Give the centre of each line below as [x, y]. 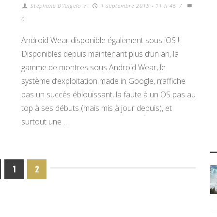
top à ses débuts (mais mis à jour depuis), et [97, 108]
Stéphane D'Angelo [56, 6]
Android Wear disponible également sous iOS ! [100, 40]
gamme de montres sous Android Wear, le [93, 67]
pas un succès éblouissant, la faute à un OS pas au [108, 94]
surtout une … [45, 122]
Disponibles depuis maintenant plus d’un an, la [100, 54]
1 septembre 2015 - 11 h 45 [138, 6]
